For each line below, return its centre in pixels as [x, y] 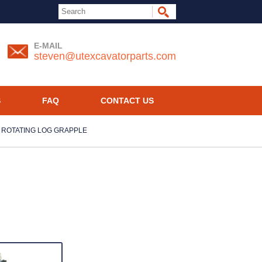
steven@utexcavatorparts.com [105, 56]
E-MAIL [48, 46]
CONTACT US [127, 101]
